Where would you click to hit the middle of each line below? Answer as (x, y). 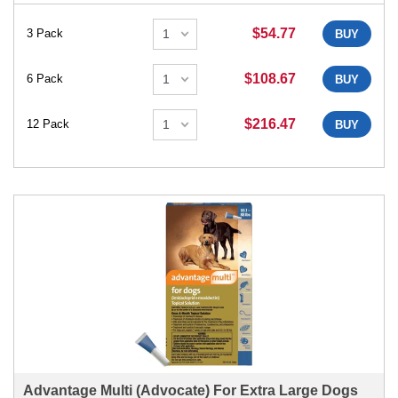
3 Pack (45, 34)
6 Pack (45, 79)
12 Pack (48, 124)
